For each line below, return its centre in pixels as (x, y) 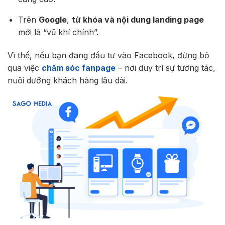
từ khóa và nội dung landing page (138, 20)
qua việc (25, 68)
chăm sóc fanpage (79, 68)
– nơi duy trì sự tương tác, (165, 68)
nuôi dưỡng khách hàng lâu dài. (68, 80)
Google (52, 20)
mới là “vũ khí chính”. (58, 32)
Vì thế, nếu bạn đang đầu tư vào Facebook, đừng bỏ (108, 55)
